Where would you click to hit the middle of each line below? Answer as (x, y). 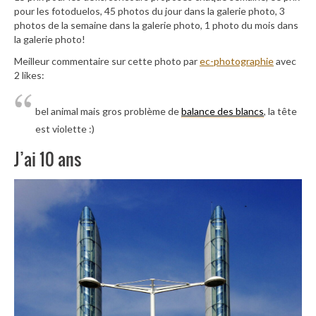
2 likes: (29, 75)
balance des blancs (223, 111)
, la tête (280, 111)
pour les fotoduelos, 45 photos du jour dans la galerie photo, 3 (150, 11)
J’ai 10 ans (48, 158)
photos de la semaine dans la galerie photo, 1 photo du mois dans (156, 25)
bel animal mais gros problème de (108, 111)
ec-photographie (237, 61)
